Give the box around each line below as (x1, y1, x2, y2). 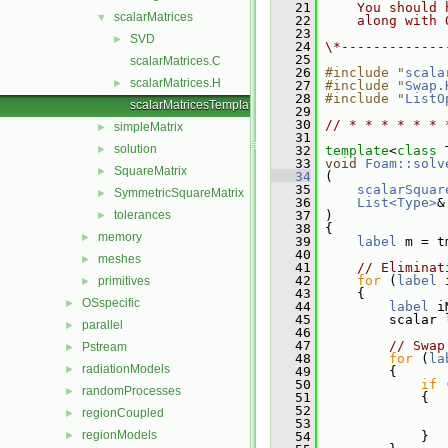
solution (114, 142, 157, 156)
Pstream (82, 340, 127, 354)
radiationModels (82, 362, 170, 376)
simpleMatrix (114, 120, 183, 134)
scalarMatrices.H (130, 76, 221, 90)
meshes (98, 252, 141, 266)
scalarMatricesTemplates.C (130, 98, 277, 112)
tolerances (114, 208, 171, 222)
